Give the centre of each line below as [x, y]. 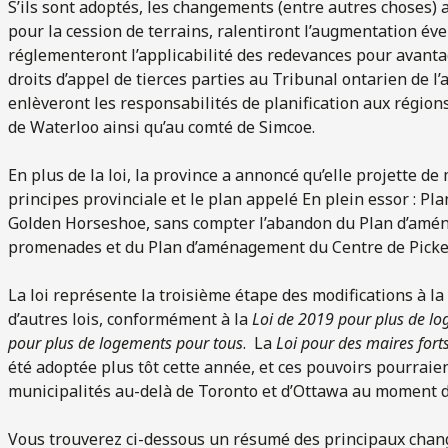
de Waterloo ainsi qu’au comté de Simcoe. [163, 126]
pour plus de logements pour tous [125, 342]
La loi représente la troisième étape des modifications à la [226, 294]
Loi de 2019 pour [311, 318]
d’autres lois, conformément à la [130, 318]
